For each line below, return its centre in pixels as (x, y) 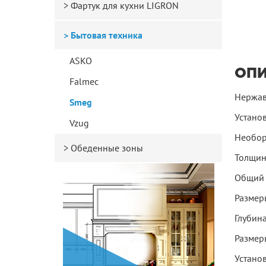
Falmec (84, 82)
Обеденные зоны (107, 148)
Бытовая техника (107, 35)
